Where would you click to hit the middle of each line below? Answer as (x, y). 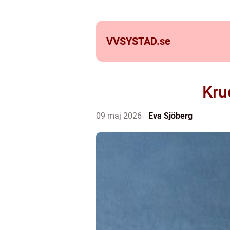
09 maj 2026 (120, 116)
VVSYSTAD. (133, 41)
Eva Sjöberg (170, 116)
